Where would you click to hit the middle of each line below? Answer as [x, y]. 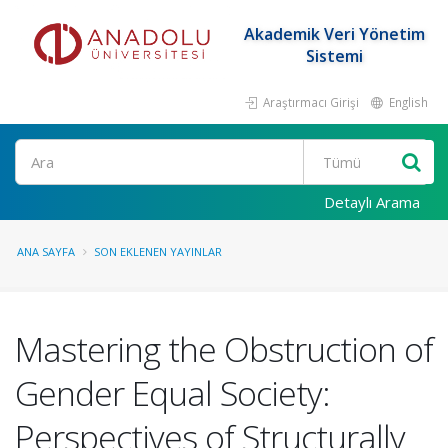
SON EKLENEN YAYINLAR [158, 251]
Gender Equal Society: [172, 393]
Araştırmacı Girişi [309, 102]
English [407, 102]
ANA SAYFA [46, 251]
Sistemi [334, 56]
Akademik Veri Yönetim [334, 34]
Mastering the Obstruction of [224, 349]
